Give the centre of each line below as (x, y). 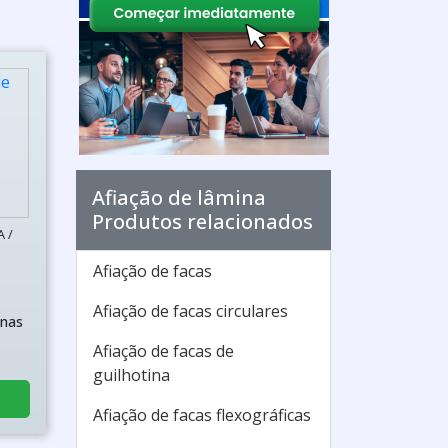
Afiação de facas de (163, 351)
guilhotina (131, 375)
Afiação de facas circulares (190, 311)
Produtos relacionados (202, 221)
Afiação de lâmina (179, 197)
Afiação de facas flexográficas (202, 415)
